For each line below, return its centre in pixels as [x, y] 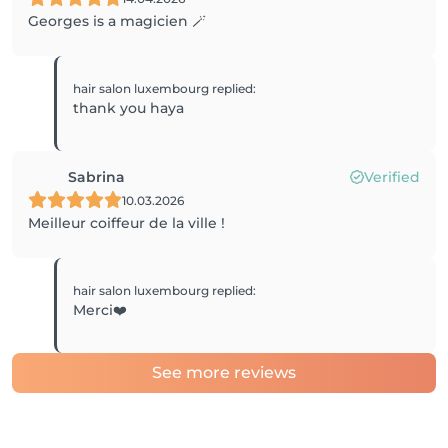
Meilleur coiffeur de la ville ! [126, 223]
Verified [392, 177]
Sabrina [96, 177]
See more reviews [224, 372]
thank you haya [129, 108]
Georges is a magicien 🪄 [117, 21]
